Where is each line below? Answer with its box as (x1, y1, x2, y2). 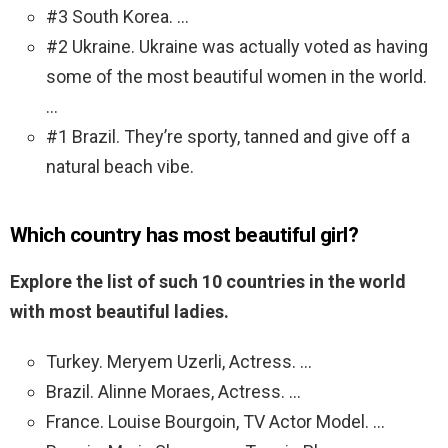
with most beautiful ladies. (10, 301, 229, 323)
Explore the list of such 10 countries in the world (10, 271, 406, 293)
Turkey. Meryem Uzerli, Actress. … (46, 351, 312, 373)
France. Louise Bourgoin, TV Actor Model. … (46, 411, 385, 433)
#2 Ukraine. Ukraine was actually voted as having (46, 36, 428, 58)
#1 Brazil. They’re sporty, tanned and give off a (46, 126, 410, 148)
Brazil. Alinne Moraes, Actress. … (46, 381, 301, 403)
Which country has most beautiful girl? (10, 223, 359, 248)
